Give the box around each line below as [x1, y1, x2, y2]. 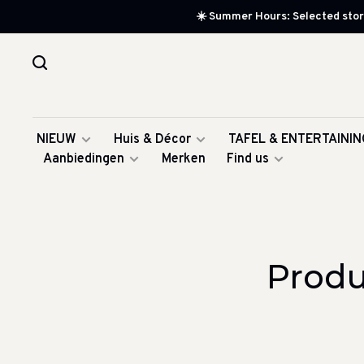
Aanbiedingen [43, 151, 124, 167]
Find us [227, 151, 269, 167]
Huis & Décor [114, 132, 191, 148]
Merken [162, 151, 206, 167]
